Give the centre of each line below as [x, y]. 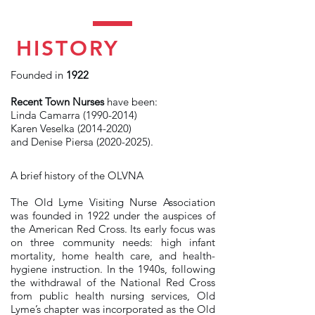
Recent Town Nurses [57, 102]
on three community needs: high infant [113, 242]
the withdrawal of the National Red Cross [113, 282]
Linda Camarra [47, 115]
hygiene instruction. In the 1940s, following [113, 269]
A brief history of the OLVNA [77, 175]
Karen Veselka [44, 128]
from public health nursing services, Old [113, 296]
